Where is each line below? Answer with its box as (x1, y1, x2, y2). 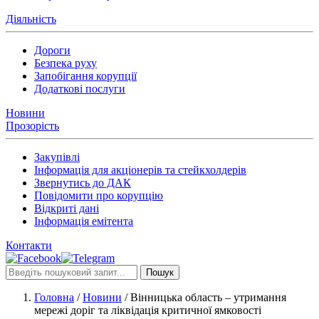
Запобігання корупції (34, 70, 137, 82)
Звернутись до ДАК (34, 177, 131, 189)
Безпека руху (34, 57, 97, 69)
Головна (34, 291, 74, 303)
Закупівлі (34, 151, 80, 163)
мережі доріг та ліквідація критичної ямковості (34, 304, 261, 316)
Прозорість (6, 120, 59, 132)
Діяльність (6, 13, 56, 25)
